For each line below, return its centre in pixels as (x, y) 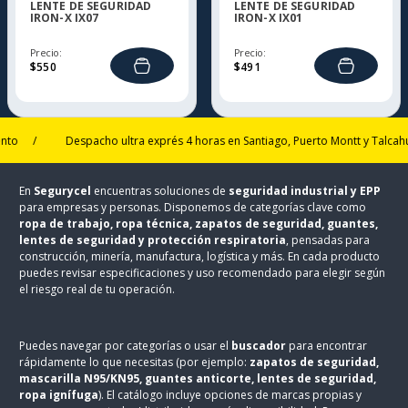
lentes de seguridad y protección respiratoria (153, 240)
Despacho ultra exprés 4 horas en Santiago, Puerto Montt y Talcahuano (216, 140)
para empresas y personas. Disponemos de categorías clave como (193, 207)
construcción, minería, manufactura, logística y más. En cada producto (200, 256)
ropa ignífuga (59, 395)
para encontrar (327, 346)
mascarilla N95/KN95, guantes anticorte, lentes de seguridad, (198, 378)
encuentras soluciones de (160, 191)
